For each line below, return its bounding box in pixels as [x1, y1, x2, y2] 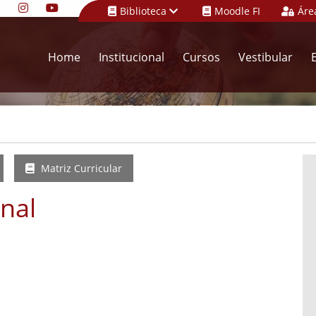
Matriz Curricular [38, 162, 122, 175]
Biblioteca [120, 4, 169, 18]
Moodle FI [214, 4, 260, 18]
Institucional [99, 49, 164, 66]
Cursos [183, 49, 220, 66]
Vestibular [238, 49, 293, 66]
